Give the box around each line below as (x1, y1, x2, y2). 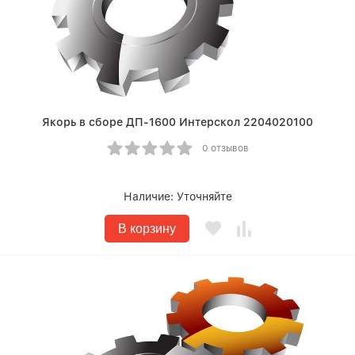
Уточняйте (176, 190, 232, 203)
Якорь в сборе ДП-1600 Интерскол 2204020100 (42, 116, 313, 128)
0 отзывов (201, 143, 249, 154)
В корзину (117, 222, 176, 235)
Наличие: (123, 190, 177, 203)
